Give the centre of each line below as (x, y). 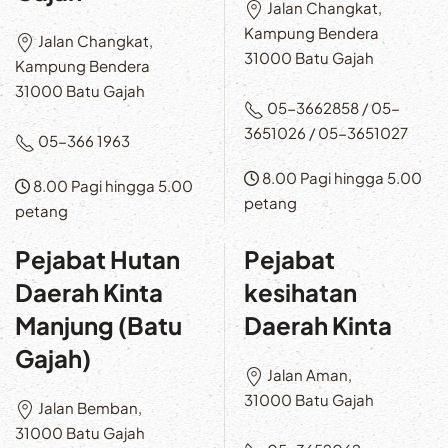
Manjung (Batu (98, 325)
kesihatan (300, 292)
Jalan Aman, (308, 375)
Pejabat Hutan (97, 259)
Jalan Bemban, (88, 408)
